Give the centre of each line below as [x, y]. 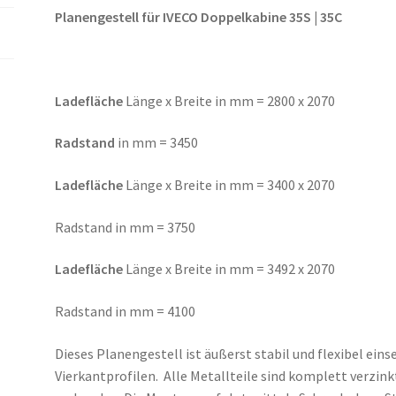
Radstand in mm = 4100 [126, 311]
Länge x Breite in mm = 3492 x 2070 [231, 269]
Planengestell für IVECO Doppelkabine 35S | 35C [199, 16]
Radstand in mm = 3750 [126, 227]
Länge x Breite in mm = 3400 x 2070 [231, 185]
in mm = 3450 [157, 143]
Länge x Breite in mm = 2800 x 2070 [229, 100]
